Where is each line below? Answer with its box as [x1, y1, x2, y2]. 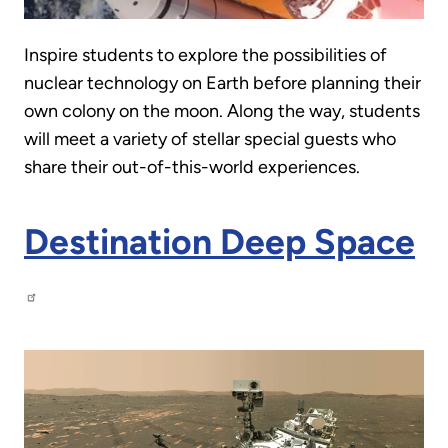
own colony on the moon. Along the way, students [24, 100, 420, 123]
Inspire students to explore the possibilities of [24, 44, 387, 67]
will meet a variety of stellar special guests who [24, 128, 396, 151]
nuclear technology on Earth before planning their [24, 72, 421, 95]
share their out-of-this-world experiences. [24, 156, 360, 179]
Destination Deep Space [24, 219, 415, 263]
